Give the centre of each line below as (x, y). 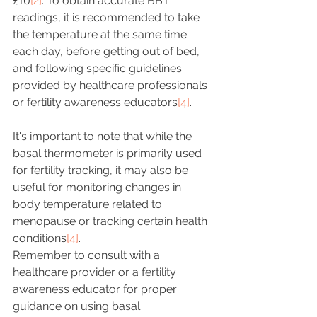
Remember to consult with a (88, 255)
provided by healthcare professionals (111, 85)
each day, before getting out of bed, (108, 51)
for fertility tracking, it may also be (102, 170)
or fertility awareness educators (95, 102)
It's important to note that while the (104, 136)
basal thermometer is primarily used (109, 153)
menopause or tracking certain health (111, 221)
